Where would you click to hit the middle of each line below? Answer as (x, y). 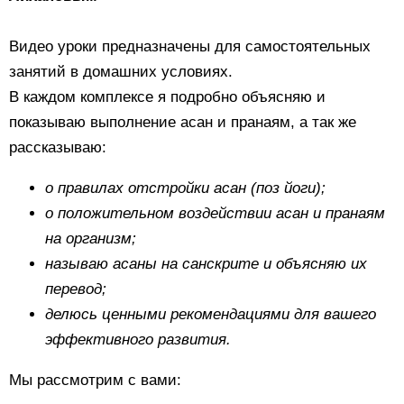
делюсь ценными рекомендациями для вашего (211, 315)
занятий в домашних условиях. (121, 72)
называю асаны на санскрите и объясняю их (206, 264)
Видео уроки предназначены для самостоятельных (190, 47)
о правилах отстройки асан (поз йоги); (185, 188)
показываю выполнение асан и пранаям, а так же (183, 123)
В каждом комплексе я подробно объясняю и (167, 97)
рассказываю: (58, 148)
